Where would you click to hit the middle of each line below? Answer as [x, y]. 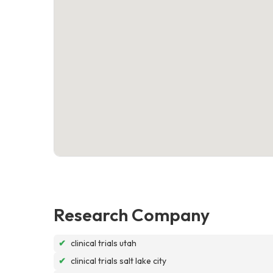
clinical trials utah [104, 243]
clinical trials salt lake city [119, 261]
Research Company [132, 214]
